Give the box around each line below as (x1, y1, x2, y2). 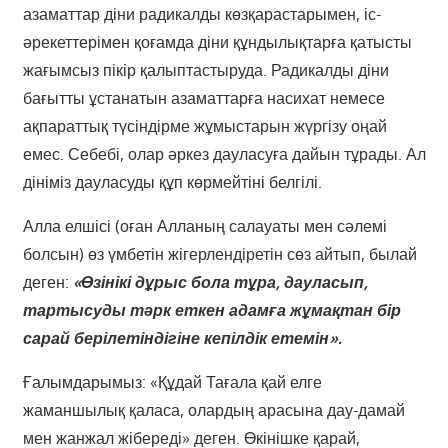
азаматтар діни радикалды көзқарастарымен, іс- (22, 4, 381, 25)
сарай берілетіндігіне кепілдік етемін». (22, 328, 342, 349)
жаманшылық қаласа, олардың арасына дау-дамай (22, 400, 405, 421)
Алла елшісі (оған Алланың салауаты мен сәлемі (22, 216, 387, 237)
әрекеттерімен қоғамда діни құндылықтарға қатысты (22, 32, 412, 53)
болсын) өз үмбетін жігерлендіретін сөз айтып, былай (22, 244, 417, 265)
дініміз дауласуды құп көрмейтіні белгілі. (22, 172, 322, 193)
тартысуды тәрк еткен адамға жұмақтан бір (22, 300, 401, 321)
